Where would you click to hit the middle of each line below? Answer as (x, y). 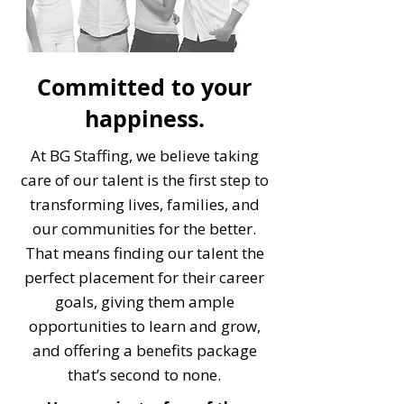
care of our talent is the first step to (144, 180)
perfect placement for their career (144, 277)
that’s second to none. (144, 375)
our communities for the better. (144, 229)
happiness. (144, 119)
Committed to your (144, 87)
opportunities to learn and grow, (144, 326)
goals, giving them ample (144, 302)
